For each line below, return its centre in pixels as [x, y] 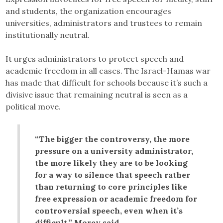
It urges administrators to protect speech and [95, 58]
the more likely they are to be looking [111, 163]
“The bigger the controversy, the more [112, 139]
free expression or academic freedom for [116, 198]
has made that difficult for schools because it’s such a [107, 82]
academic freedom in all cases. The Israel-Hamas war [108, 70]
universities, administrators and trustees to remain [104, 23]
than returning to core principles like [111, 186]
